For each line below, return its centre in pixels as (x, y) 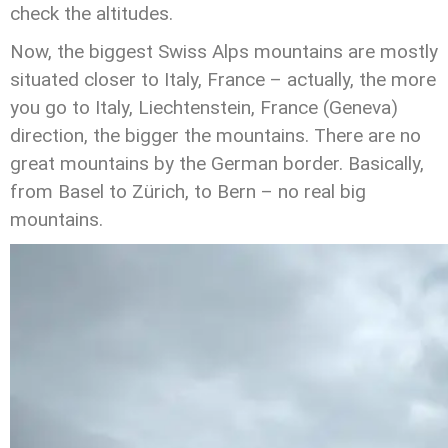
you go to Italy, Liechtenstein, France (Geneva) (204, 107)
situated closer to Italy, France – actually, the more (223, 79)
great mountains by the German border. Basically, (217, 163)
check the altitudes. (91, 13)
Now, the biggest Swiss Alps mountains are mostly (224, 51)
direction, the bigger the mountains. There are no (215, 135)
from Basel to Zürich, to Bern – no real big (188, 191)
